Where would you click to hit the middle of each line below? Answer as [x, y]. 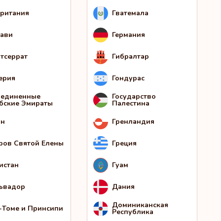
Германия [129, 35]
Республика [133, 212]
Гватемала [130, 13]
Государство [134, 96]
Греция [124, 143]
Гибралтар [130, 56]
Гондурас [128, 78]
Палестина [131, 103]
